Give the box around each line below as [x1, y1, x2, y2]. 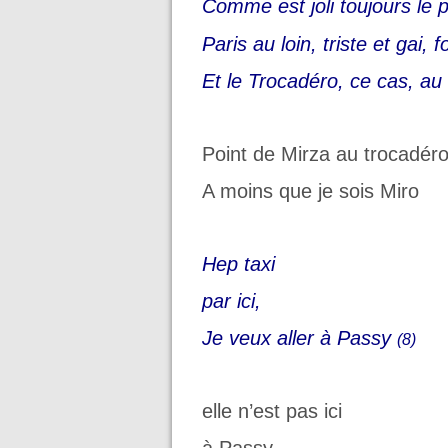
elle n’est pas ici [202, 400, 342, 423]
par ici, [202, 290, 261, 313]
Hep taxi [202, 252, 275, 275]
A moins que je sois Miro [202, 180, 419, 203]
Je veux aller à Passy [202, 327, 397, 350]
